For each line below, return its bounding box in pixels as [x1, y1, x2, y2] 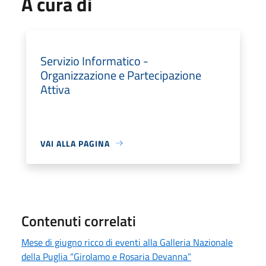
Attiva [40, 80, 70, 99]
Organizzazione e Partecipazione [40, 65, 201, 84]
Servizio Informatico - [40, 51, 148, 70]
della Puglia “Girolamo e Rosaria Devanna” [21, 249, 191, 264]
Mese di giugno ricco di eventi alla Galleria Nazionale [21, 235, 233, 249]
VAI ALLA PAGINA [40, 137, 110, 150]
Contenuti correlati [21, 210, 136, 232]
